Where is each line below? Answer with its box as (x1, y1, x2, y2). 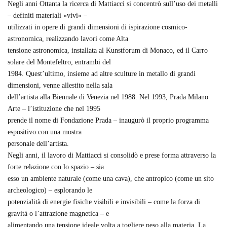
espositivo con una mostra (8, 128, 82, 136)
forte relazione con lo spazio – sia (8, 163, 104, 171)
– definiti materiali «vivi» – (8, 12, 87, 19)
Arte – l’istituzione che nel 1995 (8, 105, 100, 112)
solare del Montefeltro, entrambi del (8, 58, 111, 66)
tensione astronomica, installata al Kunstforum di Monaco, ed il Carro (8, 47, 208, 54)
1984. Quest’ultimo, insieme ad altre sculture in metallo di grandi (8, 70, 196, 78)
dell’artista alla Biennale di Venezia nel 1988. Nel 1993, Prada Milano (8, 93, 208, 101)
